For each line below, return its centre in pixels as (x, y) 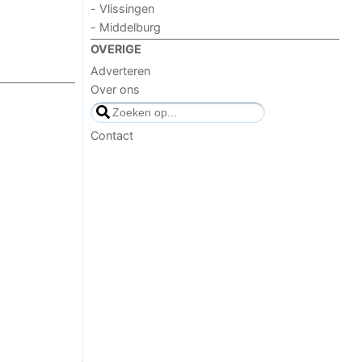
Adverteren (121, 70)
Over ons (116, 90)
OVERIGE (116, 49)
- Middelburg (126, 27)
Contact (112, 135)
